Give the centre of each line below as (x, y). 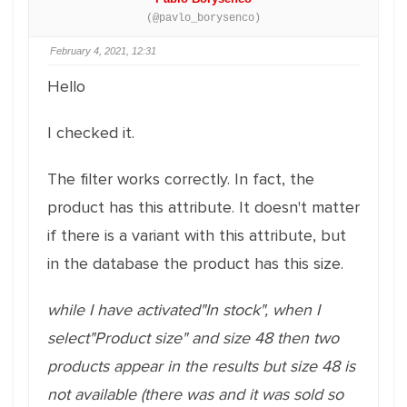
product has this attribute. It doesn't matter (203, 207)
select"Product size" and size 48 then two (193, 338)
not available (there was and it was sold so (195, 394)
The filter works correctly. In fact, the (181, 179)
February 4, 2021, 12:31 (103, 51)
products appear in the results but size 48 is (201, 366)
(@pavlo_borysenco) (203, 18)
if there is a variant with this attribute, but (197, 235)
